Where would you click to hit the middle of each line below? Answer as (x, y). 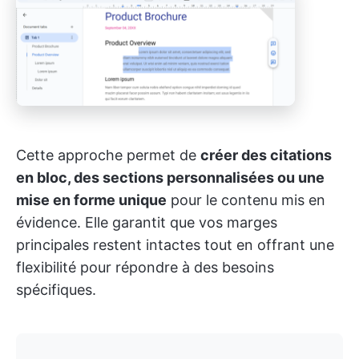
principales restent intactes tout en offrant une (175, 244)
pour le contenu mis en (246, 200)
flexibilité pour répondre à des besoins (145, 267)
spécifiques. (56, 289)
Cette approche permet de (108, 155)
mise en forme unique (91, 200)
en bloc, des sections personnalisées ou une (170, 177)
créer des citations (266, 155)
